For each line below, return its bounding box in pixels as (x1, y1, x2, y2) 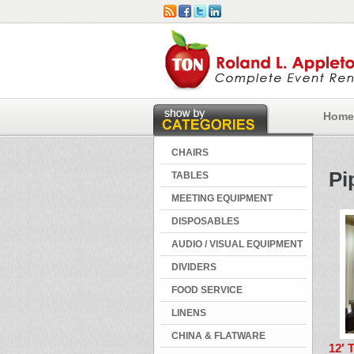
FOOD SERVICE (171, 284, 243, 296)
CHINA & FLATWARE (171, 330, 265, 341)
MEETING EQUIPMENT (171, 193, 273, 204)
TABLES (171, 170, 209, 181)
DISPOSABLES (171, 216, 239, 227)
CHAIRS (171, 147, 209, 158)
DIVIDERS (171, 262, 217, 273)
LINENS (171, 307, 206, 318)
